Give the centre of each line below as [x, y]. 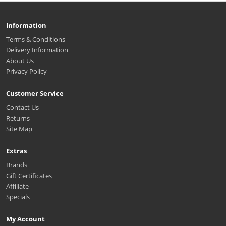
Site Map [19, 128]
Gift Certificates [29, 175]
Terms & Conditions [36, 39]
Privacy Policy [26, 71]
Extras [16, 151]
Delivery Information [37, 50]
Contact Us [22, 107]
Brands [17, 165]
